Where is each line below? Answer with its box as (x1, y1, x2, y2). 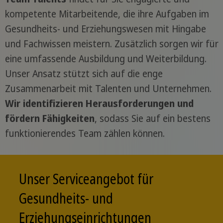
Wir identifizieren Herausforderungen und (4, 97, 194, 110)
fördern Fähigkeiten (4, 111, 95, 125)
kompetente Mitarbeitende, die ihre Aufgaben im (4, 7, 209, 20)
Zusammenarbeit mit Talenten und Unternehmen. (4, 82, 212, 95)
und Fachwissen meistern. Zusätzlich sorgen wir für (4, 37, 219, 50)
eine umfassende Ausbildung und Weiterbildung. (4, 52, 207, 65)
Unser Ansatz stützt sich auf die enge (4, 67, 163, 80)
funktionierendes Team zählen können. (4, 126, 165, 140)
